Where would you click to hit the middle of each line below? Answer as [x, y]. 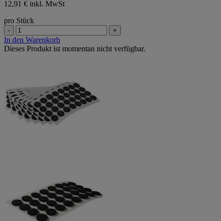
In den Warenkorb [32, 40]
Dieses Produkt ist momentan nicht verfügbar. [75, 49]
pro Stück [19, 21]
